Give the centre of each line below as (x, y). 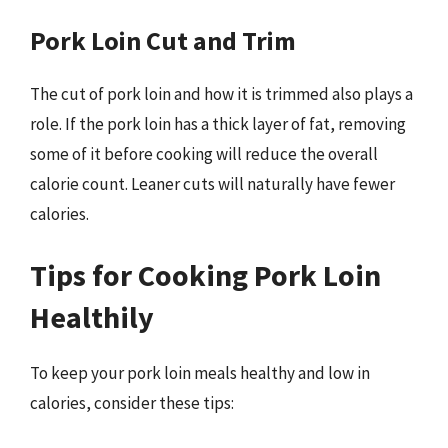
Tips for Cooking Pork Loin (205, 275)
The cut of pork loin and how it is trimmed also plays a (221, 93)
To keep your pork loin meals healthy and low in (200, 373)
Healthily (92, 317)
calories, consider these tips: (132, 403)
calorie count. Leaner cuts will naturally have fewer (212, 183)
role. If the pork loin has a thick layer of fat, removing (218, 123)
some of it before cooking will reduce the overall (204, 153)
